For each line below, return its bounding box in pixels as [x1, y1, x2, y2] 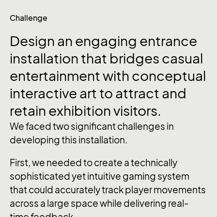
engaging [75, 32, 139, 49]
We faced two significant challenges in [10, 121, 174, 132]
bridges [109, 50, 162, 66]
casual [162, 50, 203, 66]
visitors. [113, 102, 161, 119]
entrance [139, 32, 197, 49]
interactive [10, 85, 79, 101]
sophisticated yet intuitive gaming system [10, 170, 189, 182]
